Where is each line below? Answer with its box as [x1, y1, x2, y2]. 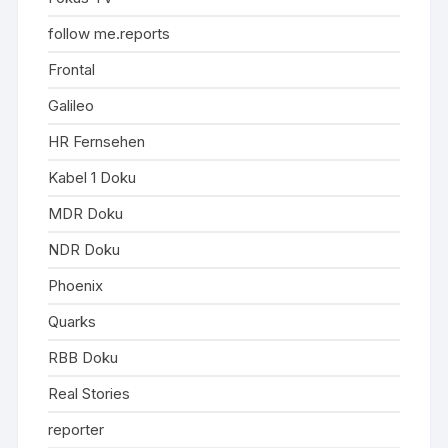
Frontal [48, 60, 96, 79]
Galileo [48, 96, 95, 115]
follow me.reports [48, 24, 171, 43]
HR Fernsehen [48, 132, 146, 151]
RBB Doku [48, 348, 119, 367]
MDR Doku [48, 204, 124, 223]
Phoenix [48, 276, 104, 295]
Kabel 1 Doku [48, 168, 137, 187]
